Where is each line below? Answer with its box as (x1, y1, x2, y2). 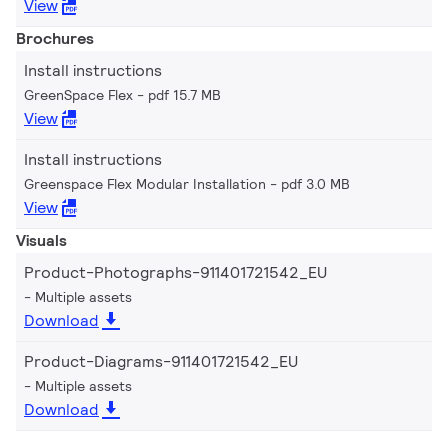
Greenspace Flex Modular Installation (24, 174, 266, 193)
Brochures (16, 27, 94, 49)
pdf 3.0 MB (281, 174, 350, 193)
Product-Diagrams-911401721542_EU (24, 350, 298, 372)
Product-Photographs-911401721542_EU (24, 261, 327, 283)
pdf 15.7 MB (148, 85, 221, 104)
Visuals (16, 229, 67, 251)
